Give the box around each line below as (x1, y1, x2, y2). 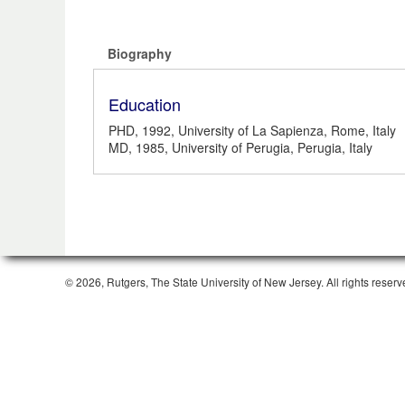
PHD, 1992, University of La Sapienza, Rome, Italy (108, 121, 396, 140)
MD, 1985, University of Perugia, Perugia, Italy (108, 138, 372, 157)
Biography (108, 44, 172, 63)
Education (108, 92, 181, 117)
